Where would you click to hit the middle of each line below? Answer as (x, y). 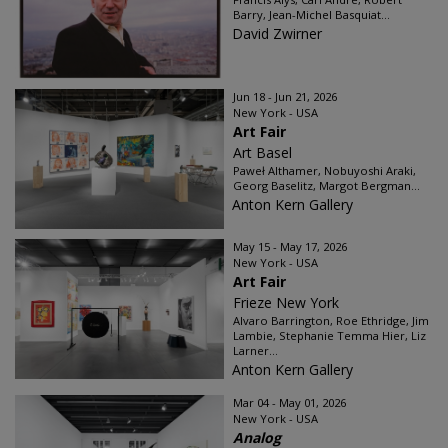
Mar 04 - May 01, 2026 (289, 403)
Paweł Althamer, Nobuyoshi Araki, (324, 171)
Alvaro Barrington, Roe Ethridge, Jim (331, 321)
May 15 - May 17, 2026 (290, 247)
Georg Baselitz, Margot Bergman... (326, 186)
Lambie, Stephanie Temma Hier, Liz (329, 336)
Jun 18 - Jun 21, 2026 (285, 97)
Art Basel (262, 153)
